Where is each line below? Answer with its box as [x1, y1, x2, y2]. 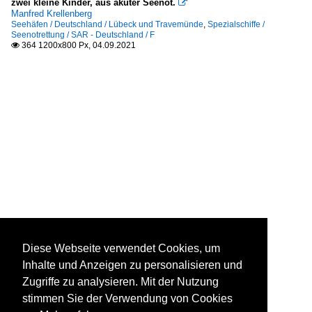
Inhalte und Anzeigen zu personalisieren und [22, 259, 242, 272]
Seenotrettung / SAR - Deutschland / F [11, 30, 155, 40]
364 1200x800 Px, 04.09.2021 [19, 40, 136, 50]
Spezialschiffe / [208, 19, 265, 29]
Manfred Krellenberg [11, 8, 92, 19]
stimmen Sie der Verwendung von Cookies [22, 292, 233, 305]
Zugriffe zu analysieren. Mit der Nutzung [22, 276, 219, 288]
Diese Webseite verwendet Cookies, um [22, 242, 220, 255]
